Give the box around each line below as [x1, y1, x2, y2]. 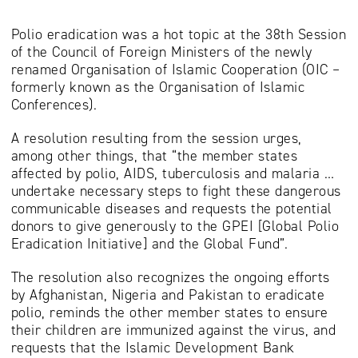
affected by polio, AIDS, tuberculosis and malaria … [10, 164, 334, 184]
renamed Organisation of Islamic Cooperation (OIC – [10, 60, 340, 80]
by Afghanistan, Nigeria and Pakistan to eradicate [10, 285, 324, 305]
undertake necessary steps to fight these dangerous [10, 181, 341, 201]
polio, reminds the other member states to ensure [10, 303, 328, 323]
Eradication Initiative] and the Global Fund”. [10, 234, 288, 254]
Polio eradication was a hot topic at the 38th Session [10, 25, 346, 45]
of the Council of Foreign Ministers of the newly [10, 42, 312, 62]
